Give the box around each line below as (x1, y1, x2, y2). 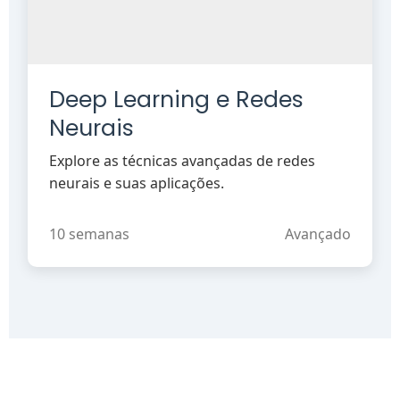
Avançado (284, 223, 351, 244)
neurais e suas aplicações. (49, 172, 225, 193)
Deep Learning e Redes (49, 83, 304, 115)
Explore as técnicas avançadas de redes (49, 150, 316, 171)
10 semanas (49, 223, 130, 244)
